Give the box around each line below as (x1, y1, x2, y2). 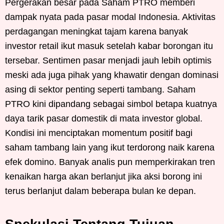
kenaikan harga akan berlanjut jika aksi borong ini (5, 171, 202, 182)
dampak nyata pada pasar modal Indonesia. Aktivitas (5, 12, 215, 22)
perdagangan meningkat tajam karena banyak (5, 26, 188, 37)
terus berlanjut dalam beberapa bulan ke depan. (5, 186, 196, 196)
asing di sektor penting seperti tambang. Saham (5, 84, 195, 95)
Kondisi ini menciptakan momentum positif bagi (5, 128, 192, 138)
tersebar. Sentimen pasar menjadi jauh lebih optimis (5, 55, 211, 66)
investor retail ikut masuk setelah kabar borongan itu (5, 41, 213, 51)
